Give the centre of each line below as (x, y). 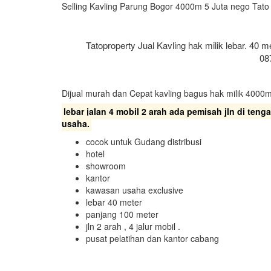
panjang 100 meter (122, 214)
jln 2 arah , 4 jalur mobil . (133, 226)
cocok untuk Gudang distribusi (144, 142)
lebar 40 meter (114, 202)
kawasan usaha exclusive (135, 190)
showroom (106, 166)
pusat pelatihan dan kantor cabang (152, 238)
